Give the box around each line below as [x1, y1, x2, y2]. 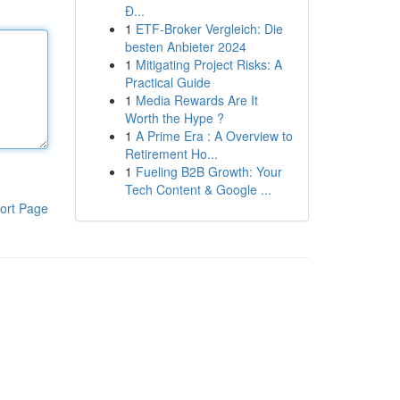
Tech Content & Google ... [124, 180, 271, 198]
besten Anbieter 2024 [124, 37, 246, 55]
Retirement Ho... [124, 145, 218, 162]
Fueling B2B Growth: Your [135, 162, 282, 180]
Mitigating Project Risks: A [135, 55, 282, 73]
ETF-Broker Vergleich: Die [135, 20, 283, 37]
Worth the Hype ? [124, 109, 224, 127]
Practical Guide [124, 73, 211, 91]
